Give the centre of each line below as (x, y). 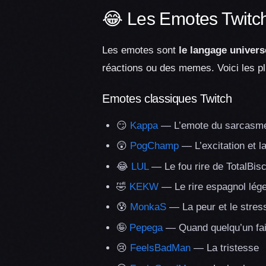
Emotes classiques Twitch (167, 98)
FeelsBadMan (160, 248)
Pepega (146, 227)
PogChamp (154, 146)
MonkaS (148, 207)
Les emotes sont (140, 50)
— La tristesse (225, 248)
